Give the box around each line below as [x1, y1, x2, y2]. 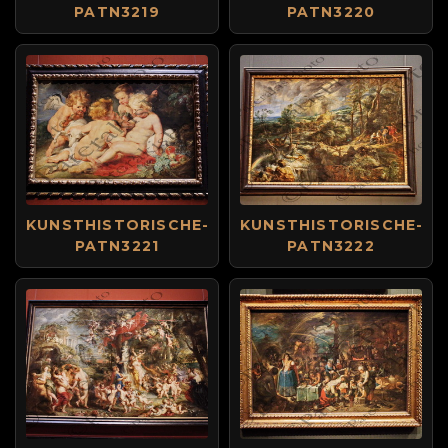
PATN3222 [287, 237, 375, 255]
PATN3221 [74, 237, 160, 255]
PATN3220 [286, 3, 376, 21]
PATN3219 [74, 3, 160, 21]
